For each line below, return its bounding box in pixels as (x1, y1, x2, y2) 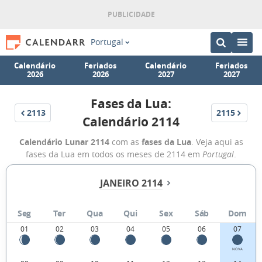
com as (109, 136, 142, 147)
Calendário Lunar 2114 (19, 136, 109, 147)
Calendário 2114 (82, 113, 180, 130)
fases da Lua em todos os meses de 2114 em (26, 149, 202, 160)
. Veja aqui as (191, 136, 243, 147)
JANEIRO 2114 (99, 177, 163, 190)
